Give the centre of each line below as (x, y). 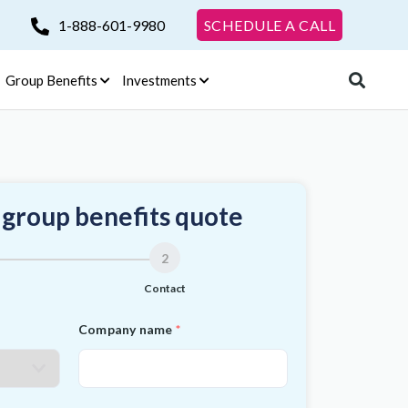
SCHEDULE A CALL (269, 25)
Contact (165, 288)
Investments (159, 80)
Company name (126, 329)
